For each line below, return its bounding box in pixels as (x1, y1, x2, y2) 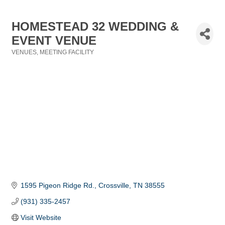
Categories (11, 56, 43, 62)
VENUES (12, 49, 37, 56)
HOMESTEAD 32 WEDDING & (12, 20, 179, 33)
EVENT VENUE (12, 34, 96, 47)
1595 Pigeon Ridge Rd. (20, 181, 94, 190)
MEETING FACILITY (40, 49, 94, 56)
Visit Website (20, 213, 61, 222)
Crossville (98, 181, 129, 190)
